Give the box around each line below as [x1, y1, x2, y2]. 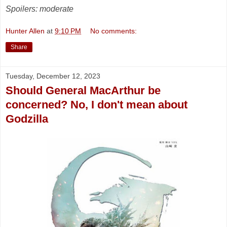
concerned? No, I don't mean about [6, 98, 187, 111]
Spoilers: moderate [6, 5, 73, 14]
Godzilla [6, 112, 48, 125]
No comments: [90, 26, 137, 35]
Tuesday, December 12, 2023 [6, 71, 100, 80]
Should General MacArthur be [6, 84, 161, 97]
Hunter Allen [6, 26, 45, 35]
